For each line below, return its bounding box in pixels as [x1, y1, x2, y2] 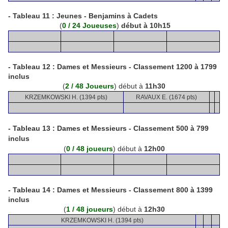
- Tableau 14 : [8, 186, 55, 194]
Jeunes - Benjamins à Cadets [56, 12, 158, 20]
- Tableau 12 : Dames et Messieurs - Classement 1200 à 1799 [8, 63, 217, 71]
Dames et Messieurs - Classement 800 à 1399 [57, 186, 213, 194]
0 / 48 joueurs [66, 145, 113, 153]
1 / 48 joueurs [66, 205, 113, 213]
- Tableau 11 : [8, 12, 54, 20]
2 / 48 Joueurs [65, 82, 114, 90]
